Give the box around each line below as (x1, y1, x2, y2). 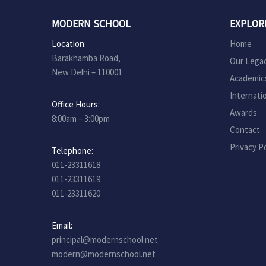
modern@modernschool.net (52, 248, 156, 259)
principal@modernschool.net (52, 234, 158, 245)
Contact (230, 124, 260, 135)
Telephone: (52, 145, 93, 156)
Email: (52, 220, 72, 231)
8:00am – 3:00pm (52, 113, 110, 124)
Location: (52, 38, 86, 49)
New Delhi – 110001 (52, 66, 122, 78)
